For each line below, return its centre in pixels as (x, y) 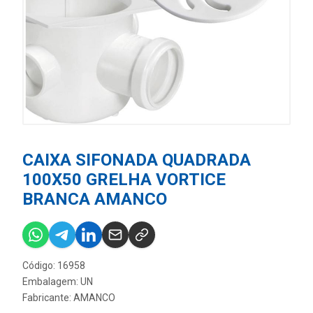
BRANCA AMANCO (95, 199)
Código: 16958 (54, 265)
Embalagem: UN (58, 282)
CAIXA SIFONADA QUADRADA (137, 160)
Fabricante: (48, 298)
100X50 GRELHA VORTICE (124, 180)
